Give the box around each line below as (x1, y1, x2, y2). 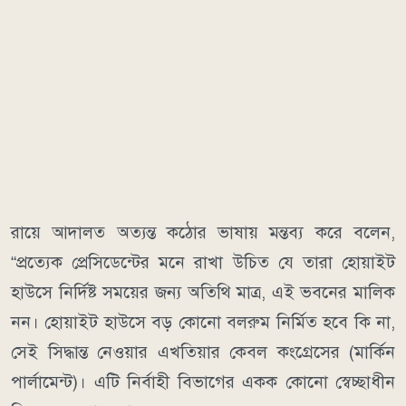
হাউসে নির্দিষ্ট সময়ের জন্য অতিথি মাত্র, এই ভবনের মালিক (11, 282, 395, 304)
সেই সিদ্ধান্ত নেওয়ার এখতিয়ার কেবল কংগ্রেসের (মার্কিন (11, 342, 395, 363)
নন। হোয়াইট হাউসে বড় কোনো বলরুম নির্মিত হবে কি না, (11, 312, 395, 333)
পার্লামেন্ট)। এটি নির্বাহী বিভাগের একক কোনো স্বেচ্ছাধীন (11, 372, 395, 393)
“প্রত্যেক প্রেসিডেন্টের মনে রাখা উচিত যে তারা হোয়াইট (11, 252, 395, 274)
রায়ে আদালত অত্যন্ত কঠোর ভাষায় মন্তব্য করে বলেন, (11, 222, 395, 244)
